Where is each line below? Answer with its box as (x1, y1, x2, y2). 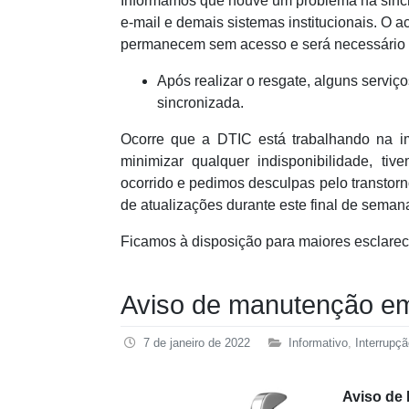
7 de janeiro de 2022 (143, 335, 250, 350)
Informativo (288, 335, 348, 350)
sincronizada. (157, 94, 244, 110)
